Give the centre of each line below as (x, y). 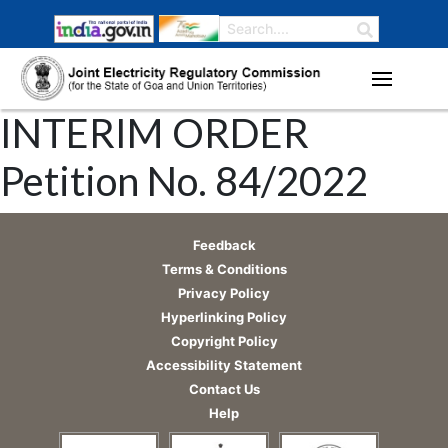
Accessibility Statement (224, 364)
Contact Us (224, 388)
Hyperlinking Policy (224, 316)
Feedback (224, 244)
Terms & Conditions (224, 268)
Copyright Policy (224, 340)
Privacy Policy (224, 292)
